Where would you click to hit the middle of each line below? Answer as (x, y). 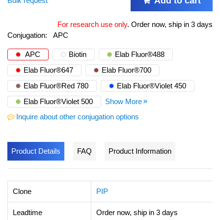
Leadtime (27, 212)
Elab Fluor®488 (140, 54)
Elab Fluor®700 (126, 70)
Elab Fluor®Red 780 (56, 85)
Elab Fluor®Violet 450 (151, 85)
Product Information (140, 151)
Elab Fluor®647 (48, 70)
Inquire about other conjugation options (78, 116)
